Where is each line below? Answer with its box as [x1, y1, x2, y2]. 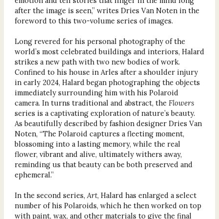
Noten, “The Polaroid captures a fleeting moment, [14, 129, 184, 138]
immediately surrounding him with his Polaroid [14, 88, 178, 97]
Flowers [168, 98, 194, 108]
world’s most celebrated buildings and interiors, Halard [14, 46, 204, 56]
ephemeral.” [14, 170, 54, 179]
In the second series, [14, 190, 87, 200]
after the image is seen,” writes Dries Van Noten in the [14, 5, 199, 15]
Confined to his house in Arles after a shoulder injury [14, 67, 198, 77]
